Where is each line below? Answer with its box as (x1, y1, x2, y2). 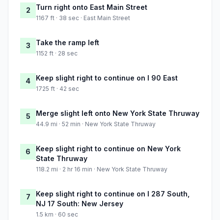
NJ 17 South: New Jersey (36, 199, 123, 208)
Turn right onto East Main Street (36, 3, 147, 12)
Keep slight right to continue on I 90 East (36, 74, 178, 82)
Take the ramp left (36, 38, 99, 47)
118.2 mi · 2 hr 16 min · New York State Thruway (36, 165, 167, 173)
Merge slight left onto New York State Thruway (36, 109, 199, 118)
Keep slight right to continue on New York (36, 144, 181, 153)
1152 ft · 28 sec (36, 50, 78, 57)
